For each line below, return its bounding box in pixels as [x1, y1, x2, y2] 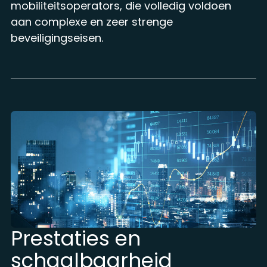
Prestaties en [10, 223, 141, 253]
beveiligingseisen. [10, 30, 103, 45]
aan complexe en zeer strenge [10, 14, 173, 29]
